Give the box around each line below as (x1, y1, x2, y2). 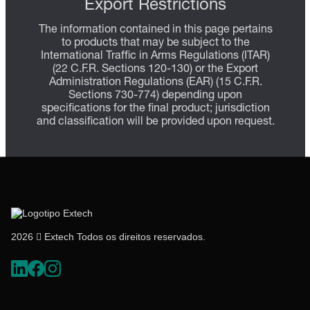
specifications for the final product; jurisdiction (41, 103, 270, 115)
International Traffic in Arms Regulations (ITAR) (41, 51, 270, 62)
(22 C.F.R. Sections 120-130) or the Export (53, 64, 258, 75)
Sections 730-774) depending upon (69, 90, 242, 102)
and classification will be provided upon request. (36, 116, 275, 128)
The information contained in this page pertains (38, 24, 273, 36)
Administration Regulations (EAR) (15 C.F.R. (48, 77, 262, 89)
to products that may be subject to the (61, 37, 250, 49)
